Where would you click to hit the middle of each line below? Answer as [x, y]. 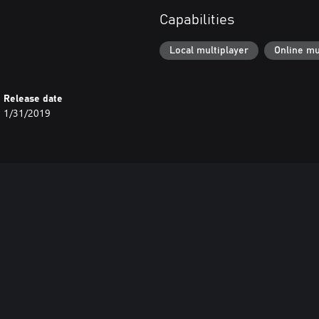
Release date [33, 99]
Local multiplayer [209, 50]
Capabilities [197, 20]
